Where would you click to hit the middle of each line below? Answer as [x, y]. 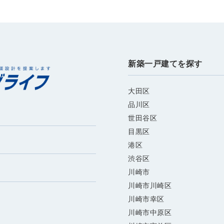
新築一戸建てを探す [165, 64]
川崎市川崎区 [150, 186]
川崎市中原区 [150, 213]
